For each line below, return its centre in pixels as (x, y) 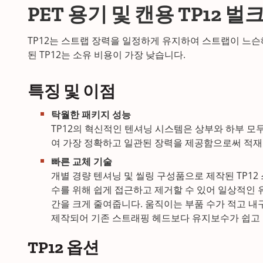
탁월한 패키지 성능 (91, 114)
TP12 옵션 (63, 247)
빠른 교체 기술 (82, 161)
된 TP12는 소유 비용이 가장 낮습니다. (107, 55)
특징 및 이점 (72, 91)
